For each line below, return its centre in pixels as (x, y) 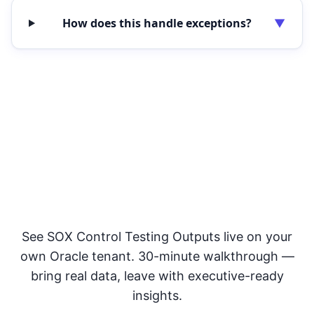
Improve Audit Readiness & (157, 175)
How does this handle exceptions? (157, 23)
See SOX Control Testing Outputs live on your (157, 237)
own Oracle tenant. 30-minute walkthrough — (157, 257)
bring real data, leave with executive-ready (157, 276)
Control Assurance (157, 200)
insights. (157, 296)
